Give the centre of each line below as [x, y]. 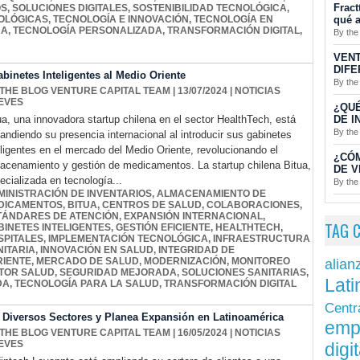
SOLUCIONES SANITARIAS [244, 273]
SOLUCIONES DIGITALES [70, 8]
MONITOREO [261, 262]
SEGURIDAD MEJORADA [118, 273]
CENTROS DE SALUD [152, 205]
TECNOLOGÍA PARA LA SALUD [87, 284]
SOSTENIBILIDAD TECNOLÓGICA [210, 8]
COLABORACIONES [253, 205]
